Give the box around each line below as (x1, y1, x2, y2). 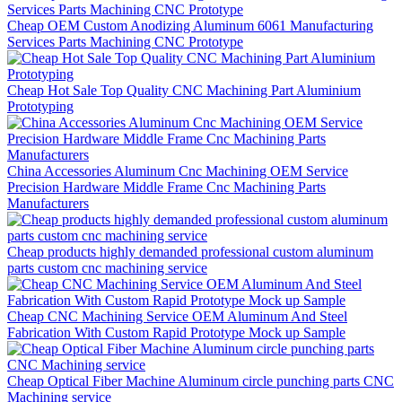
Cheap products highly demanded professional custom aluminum (7, 243, 373, 259)
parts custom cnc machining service (7, 259, 207, 275)
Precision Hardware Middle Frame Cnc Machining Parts (7, 179, 326, 195)
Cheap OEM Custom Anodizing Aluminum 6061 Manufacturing (7, 17, 373, 33)
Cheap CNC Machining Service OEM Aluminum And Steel (7, 308, 347, 324)
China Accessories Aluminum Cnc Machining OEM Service (7, 162, 348, 179)
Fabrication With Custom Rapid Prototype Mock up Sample (7, 324, 345, 340)
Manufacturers (7, 195, 89, 211)
